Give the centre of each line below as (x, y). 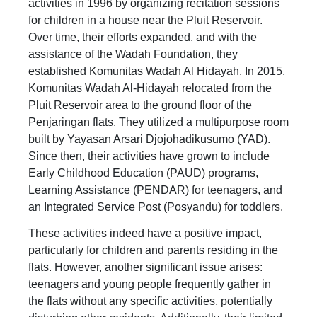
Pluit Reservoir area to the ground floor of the (140, 105)
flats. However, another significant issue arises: (145, 267)
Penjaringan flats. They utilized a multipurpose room (158, 122)
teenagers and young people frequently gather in (150, 284)
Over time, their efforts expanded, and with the (143, 37)
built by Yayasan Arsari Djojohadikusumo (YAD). (149, 139)
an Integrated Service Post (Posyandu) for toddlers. (156, 207)
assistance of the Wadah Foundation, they (133, 54)
